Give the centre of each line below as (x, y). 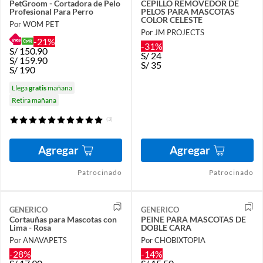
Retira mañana (34, 100)
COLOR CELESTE (172, 19)
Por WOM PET (34, 24)
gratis (38, 87)
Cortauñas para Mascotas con (63, 219)
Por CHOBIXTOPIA (173, 240)
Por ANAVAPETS (38, 240)
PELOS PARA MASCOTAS (188, 11)
